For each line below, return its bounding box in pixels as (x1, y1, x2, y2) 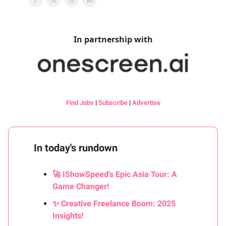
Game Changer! (52, 182, 109, 192)
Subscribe (98, 99, 128, 107)
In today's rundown (34, 142, 118, 154)
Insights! (52, 211, 83, 221)
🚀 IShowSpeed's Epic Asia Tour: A (52, 169, 177, 180)
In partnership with (73, 34, 153, 45)
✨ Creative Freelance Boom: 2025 (52, 199, 176, 209)
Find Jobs (66, 99, 94, 107)
